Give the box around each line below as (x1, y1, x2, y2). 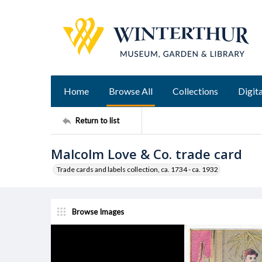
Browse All (109, 85, 153, 96)
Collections (173, 85, 218, 96)
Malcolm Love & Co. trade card (51, 145, 242, 163)
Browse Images (72, 206, 124, 216)
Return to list (75, 115, 119, 125)
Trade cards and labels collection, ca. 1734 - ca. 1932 (57, 165, 218, 174)
